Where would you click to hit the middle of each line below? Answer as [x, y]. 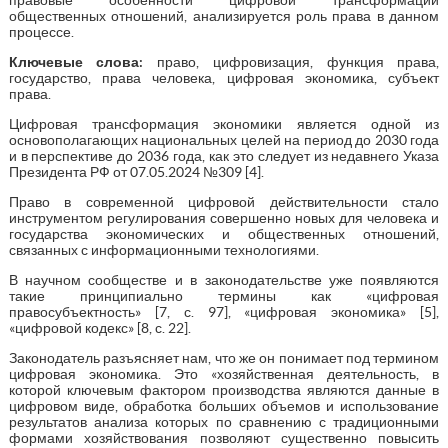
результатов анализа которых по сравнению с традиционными [224, 421]
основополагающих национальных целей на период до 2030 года [224, 139]
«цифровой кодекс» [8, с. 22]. [99, 327]
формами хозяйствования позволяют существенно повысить [224, 437]
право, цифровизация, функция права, [291, 61]
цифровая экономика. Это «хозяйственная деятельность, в [224, 373]
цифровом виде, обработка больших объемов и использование [224, 405]
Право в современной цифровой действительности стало [224, 201]
